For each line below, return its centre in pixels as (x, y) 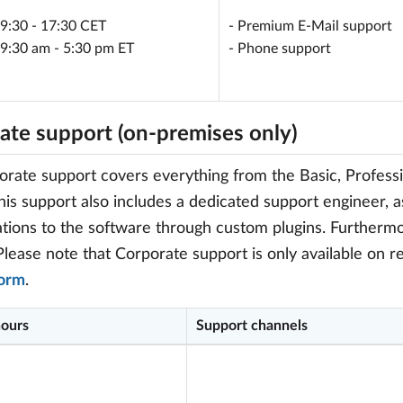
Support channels (252, 326)
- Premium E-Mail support (310, 26)
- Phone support (280, 49)
